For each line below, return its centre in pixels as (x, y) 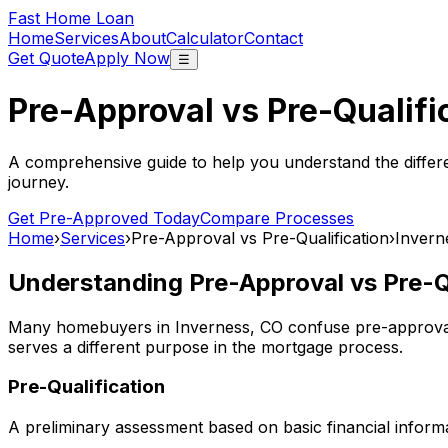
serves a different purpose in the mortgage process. (205, 346)
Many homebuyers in (91, 326)
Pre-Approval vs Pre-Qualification (260, 237)
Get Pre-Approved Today (104, 217)
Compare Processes (277, 217)
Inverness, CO (229, 326)
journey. (38, 181)
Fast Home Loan (71, 18)
